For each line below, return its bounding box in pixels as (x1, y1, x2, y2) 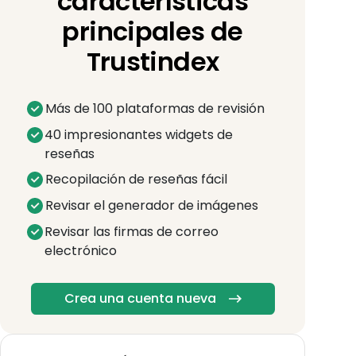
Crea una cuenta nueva (64, 289, 216, 308)
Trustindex (86, 44, 219, 80)
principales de (62, 14, 243, 50)
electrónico (44, 242, 117, 261)
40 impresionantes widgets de (44, 126, 234, 145)
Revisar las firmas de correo (44, 222, 219, 242)
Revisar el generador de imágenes (45, 196, 258, 215)
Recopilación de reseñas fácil (45, 170, 227, 189)
